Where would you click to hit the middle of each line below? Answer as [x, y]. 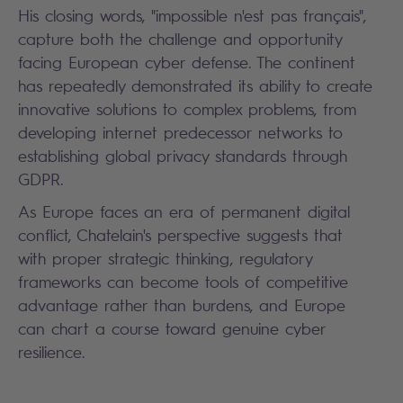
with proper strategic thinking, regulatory [165, 258]
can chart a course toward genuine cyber [172, 328]
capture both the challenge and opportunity [180, 38]
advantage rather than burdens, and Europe [182, 304]
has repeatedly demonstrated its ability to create [195, 85]
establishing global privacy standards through [183, 155]
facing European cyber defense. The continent [187, 62]
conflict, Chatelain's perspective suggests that [180, 234]
